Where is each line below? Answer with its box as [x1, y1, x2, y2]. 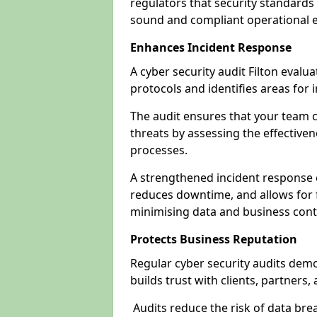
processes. [130, 142, 190, 158]
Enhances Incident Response [130, 40, 292, 55]
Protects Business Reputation [130, 231, 297, 247]
